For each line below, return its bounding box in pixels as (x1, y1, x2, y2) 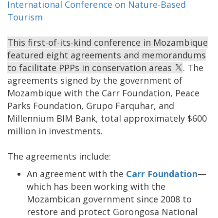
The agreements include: (7, 150, 111, 163)
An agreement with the (27, 168, 126, 180)
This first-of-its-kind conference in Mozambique (7, 36, 208, 49)
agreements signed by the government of (7, 74, 182, 87)
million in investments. (7, 125, 103, 137)
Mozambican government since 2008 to (27, 193, 192, 205)
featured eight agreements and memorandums (7, 49, 206, 61)
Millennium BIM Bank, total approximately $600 (7, 112, 207, 125)
